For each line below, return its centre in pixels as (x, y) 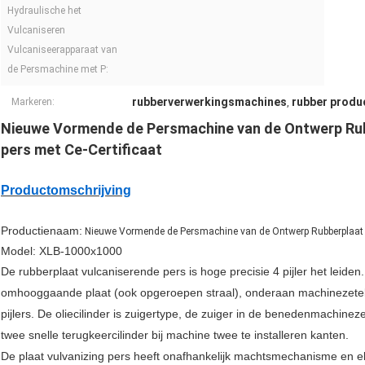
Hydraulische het (44, 11)
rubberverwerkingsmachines (209, 102)
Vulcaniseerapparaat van (62, 50)
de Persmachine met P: (58, 70)
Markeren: (33, 102)
